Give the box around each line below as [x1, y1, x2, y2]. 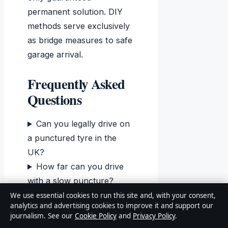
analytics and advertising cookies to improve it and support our [10, 201, 213, 210]
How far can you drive [36, 161, 124, 172]
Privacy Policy [133, 211, 175, 220]
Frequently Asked [27, 74, 125, 94]
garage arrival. [27, 49, 83, 60]
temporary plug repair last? [27, 204, 133, 215]
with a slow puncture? [27, 176, 113, 186]
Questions [27, 90, 81, 110]
